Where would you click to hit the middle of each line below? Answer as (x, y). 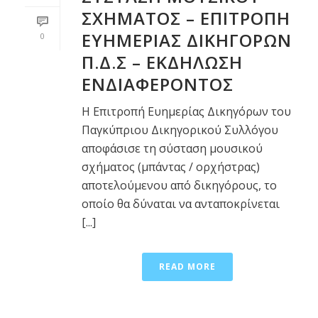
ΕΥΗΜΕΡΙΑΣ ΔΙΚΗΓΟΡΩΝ (187, 40)
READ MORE (187, 267)
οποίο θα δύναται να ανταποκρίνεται (181, 204)
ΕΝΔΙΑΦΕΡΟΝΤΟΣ (158, 84)
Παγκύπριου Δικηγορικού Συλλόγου (180, 130)
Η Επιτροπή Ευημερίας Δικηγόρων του (186, 112)
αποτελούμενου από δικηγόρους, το (179, 186)
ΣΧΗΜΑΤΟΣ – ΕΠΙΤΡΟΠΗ (186, 18)
